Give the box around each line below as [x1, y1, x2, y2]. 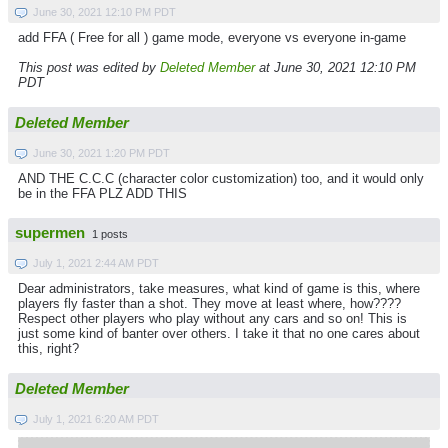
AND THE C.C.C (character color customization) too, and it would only [18, 170, 424, 186]
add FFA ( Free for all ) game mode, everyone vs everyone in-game [18, 30, 406, 46]
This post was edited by [18, 60, 160, 76]
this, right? [18, 341, 79, 357]
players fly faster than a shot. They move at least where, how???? [18, 296, 401, 312]
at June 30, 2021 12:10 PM [255, 60, 416, 76]
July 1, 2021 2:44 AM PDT [33, 257, 159, 270]
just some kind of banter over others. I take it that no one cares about [18, 326, 420, 342]
